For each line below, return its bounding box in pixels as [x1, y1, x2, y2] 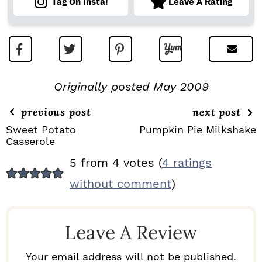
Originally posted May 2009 [53, 80, 209, 94]
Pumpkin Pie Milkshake [139, 123, 256, 136]
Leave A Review [64, 220, 198, 245]
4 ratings [161, 156, 212, 170]
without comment [69, 177, 171, 191]
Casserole [6, 135, 55, 148]
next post [192, 105, 244, 119]
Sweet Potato [6, 123, 76, 136]
